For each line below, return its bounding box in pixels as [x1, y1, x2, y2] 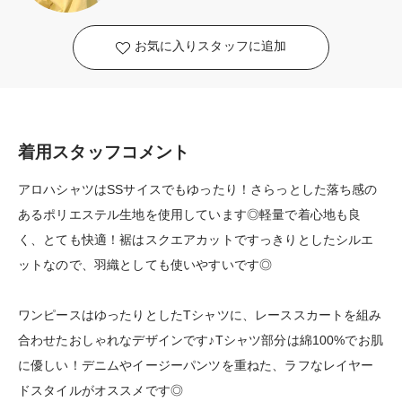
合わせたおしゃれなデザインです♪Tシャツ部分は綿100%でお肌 [18, 333, 383, 348]
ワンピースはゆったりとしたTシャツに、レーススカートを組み [18, 308, 382, 323]
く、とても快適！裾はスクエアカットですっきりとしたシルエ [18, 232, 374, 248]
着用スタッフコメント [18, 143, 190, 162]
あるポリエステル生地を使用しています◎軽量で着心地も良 [18, 207, 362, 223]
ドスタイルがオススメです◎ [18, 383, 184, 398]
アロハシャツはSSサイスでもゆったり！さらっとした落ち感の [18, 182, 378, 197]
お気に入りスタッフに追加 [134, 39, 287, 54]
